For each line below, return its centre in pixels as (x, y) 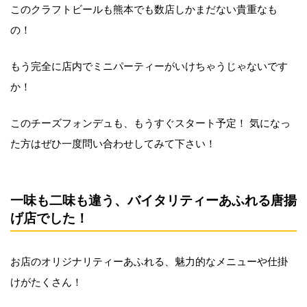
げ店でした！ (49, 217)
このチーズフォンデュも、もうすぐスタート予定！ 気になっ (150, 122)
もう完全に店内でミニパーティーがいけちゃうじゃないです (149, 65)
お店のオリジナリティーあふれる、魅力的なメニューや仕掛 (149, 260)
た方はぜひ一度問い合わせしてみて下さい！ (113, 142)
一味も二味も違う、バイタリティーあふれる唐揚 (153, 199)
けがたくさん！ (46, 281)
